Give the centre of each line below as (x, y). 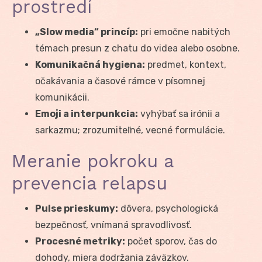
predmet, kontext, (186, 64)
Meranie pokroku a (92, 161)
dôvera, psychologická (168, 208)
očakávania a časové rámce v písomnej (120, 81)
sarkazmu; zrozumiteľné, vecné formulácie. (130, 130)
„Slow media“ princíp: (87, 32)
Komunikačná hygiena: (90, 64)
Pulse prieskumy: (77, 208)
